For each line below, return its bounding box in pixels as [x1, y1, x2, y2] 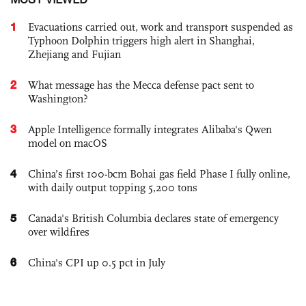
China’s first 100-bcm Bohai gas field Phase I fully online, [28, 167, 290, 181]
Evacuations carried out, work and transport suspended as [28, 20, 293, 34]
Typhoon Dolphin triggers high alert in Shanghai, [28, 34, 255, 48]
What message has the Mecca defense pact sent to [28, 79, 254, 92]
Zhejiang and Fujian [28, 48, 121, 61]
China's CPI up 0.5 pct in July [28, 256, 165, 270]
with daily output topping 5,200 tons [28, 181, 197, 195]
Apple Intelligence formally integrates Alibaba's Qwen [28, 123, 272, 137]
